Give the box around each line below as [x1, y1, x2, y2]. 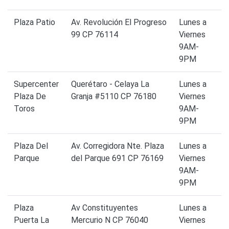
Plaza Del [14, 141, 48, 151]
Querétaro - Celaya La [71, 79, 149, 89]
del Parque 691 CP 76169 [71, 153, 164, 164]
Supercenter [14, 79, 59, 89]
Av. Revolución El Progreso [71, 17, 167, 28]
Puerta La [14, 215, 49, 225]
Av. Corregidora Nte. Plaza [71, 141, 164, 151]
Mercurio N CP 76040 [71, 215, 148, 225]
